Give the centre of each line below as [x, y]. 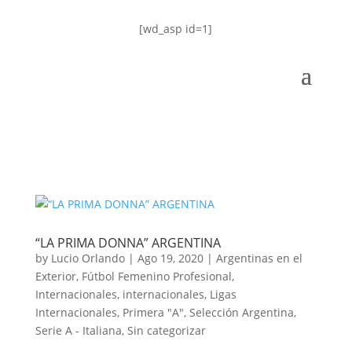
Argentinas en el [259, 258]
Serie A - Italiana [78, 330]
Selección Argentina [241, 312]
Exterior [55, 276]
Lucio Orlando [88, 258]
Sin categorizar [166, 330]
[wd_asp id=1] [176, 29]
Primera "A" [153, 312]
